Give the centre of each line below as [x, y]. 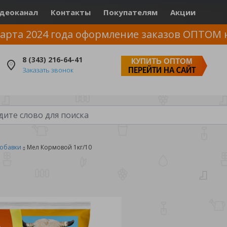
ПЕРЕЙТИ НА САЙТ [162, 71]
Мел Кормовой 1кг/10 [59, 147]
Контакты [71, 12]
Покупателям [130, 12]
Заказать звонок [48, 70]
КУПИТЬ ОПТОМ [162, 61]
